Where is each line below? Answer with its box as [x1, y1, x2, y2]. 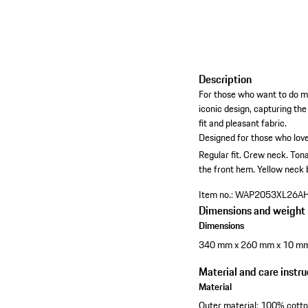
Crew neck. [243, 147, 289, 163]
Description [199, 71, 252, 88]
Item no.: [199, 187, 234, 203]
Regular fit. [199, 147, 242, 163]
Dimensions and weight [199, 202, 306, 219]
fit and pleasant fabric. [199, 115, 287, 131]
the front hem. [199, 162, 256, 177]
